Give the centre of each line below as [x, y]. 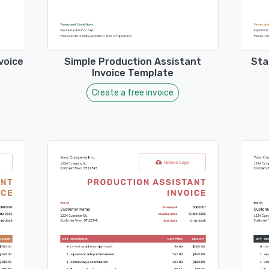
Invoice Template [133, 73]
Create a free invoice [133, 93]
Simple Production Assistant [133, 62]
